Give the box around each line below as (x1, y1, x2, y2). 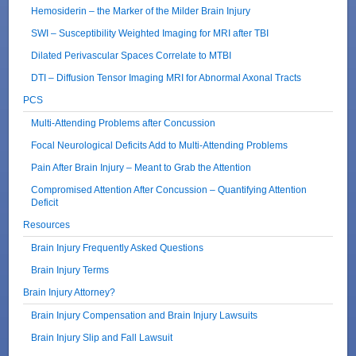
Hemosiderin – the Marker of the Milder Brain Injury (31, 5, 251, 16)
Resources (23, 219, 71, 230)
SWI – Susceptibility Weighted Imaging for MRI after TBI (31, 27, 269, 38)
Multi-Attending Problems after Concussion (31, 117, 216, 128)
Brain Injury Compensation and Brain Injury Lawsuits (31, 309, 258, 320)
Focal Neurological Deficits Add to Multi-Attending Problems (31, 139, 288, 150)
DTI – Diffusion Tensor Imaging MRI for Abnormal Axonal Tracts (31, 72, 302, 83)
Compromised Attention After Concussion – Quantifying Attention (31, 184, 308, 195)
